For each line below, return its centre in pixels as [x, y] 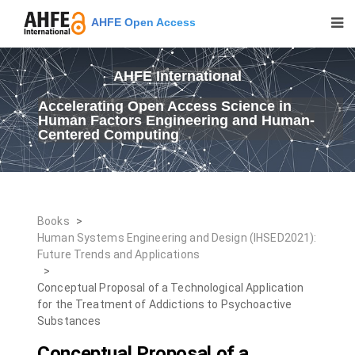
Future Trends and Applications [118, 254]
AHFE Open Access [141, 22]
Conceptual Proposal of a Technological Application [171, 288]
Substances [69, 321]
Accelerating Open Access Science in [165, 106]
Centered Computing [109, 135]
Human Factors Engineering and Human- [176, 120]
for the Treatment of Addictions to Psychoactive [165, 304]
